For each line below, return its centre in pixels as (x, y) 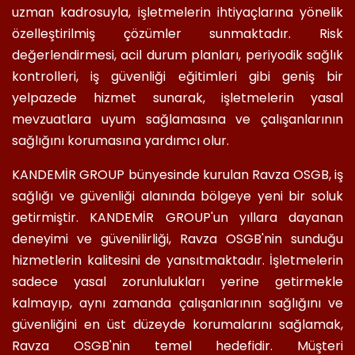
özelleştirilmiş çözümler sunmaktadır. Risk (177, 34)
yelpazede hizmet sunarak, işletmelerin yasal (177, 98)
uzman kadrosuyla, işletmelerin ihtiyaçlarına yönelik (177, 13)
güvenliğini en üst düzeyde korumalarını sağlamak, (177, 325)
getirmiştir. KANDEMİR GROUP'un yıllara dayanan (177, 218)
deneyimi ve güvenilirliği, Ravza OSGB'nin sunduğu (177, 239)
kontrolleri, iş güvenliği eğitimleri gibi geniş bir (177, 77)
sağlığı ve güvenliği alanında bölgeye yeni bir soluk (177, 197)
